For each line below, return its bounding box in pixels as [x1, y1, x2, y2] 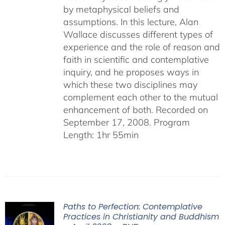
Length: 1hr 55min [63, 129, 139, 141]
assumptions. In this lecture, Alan [63, 16, 198, 28]
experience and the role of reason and [63, 41, 220, 53]
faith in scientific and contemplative [63, 54, 209, 65]
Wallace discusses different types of [63, 29, 213, 40]
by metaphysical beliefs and [63, 4, 179, 15]
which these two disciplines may [63, 79, 197, 90]
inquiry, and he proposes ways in [63, 66, 199, 78]
